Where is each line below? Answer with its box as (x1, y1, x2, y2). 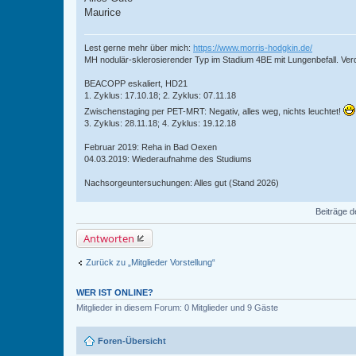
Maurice (84, 6, 121, 19)
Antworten (83, 230, 134, 246)
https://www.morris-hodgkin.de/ (193, 42, 312, 52)
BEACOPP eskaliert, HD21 (84, 78, 188, 88)
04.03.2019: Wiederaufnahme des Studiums (84, 153, 252, 164)
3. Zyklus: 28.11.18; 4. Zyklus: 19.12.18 (84, 118, 236, 128)
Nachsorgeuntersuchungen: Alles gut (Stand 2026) (84, 177, 279, 188)
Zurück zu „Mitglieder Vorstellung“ (86, 257, 215, 267)
